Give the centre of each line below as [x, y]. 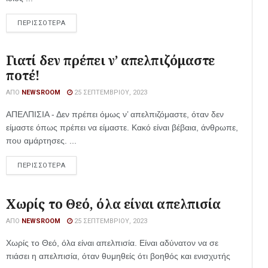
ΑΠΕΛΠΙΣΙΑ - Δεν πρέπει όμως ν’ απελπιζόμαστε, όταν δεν [115, 114]
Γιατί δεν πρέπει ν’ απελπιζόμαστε [111, 60]
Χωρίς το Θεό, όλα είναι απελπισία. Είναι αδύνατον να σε [112, 243]
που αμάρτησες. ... [41, 141]
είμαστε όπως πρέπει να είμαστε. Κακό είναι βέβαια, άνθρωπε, [122, 127]
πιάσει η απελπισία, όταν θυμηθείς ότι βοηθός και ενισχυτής [118, 256]
